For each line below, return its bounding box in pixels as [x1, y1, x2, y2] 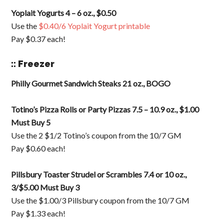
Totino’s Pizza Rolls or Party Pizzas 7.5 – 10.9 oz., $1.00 [11, 104, 199, 114]
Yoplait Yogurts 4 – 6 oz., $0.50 [11, 8, 116, 17]
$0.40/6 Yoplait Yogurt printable [38, 21, 150, 30]
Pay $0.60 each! [11, 143, 66, 153]
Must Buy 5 [11, 117, 51, 127]
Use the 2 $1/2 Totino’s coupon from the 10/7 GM [11, 130, 182, 140]
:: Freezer [11, 58, 55, 69]
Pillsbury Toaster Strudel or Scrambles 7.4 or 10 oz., [11, 169, 187, 179]
